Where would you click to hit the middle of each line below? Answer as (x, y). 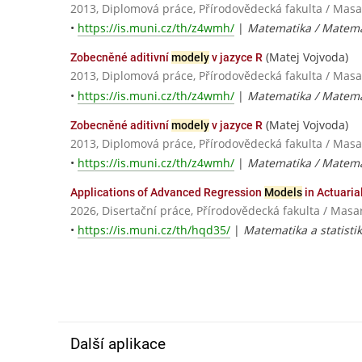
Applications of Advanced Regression (167, 192)
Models (283, 192)
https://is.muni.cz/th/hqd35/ (154, 229)
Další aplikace (118, 344)
